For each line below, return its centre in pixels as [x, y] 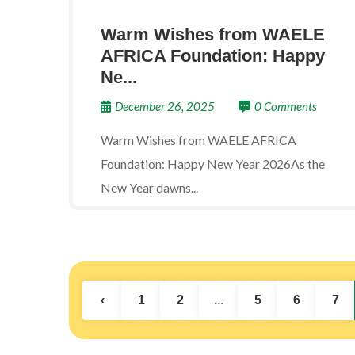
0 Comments [286, 106]
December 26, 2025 [165, 106]
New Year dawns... [149, 187]
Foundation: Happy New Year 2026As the [213, 164]
